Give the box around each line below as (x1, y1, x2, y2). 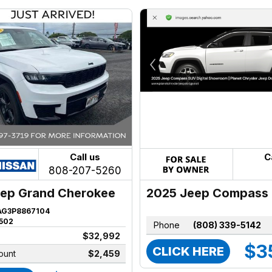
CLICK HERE (152, 243, 225, 259)
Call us (70, 151, 101, 163)
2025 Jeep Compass (146, 185, 269, 200)
